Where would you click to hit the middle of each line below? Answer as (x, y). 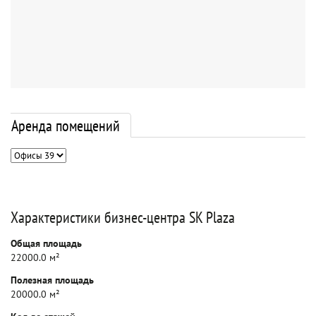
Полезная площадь (52, 280)
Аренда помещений (66, 126)
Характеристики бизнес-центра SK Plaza (123, 217)
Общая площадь (46, 243)
